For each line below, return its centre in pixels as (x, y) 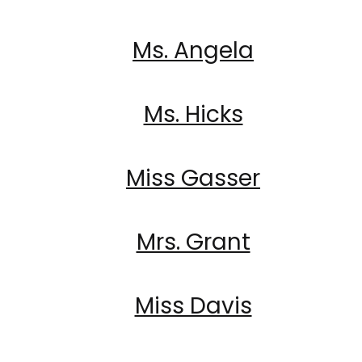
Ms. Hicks (193, 114)
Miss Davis (193, 306)
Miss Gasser (193, 178)
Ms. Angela (193, 51)
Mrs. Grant (193, 242)
